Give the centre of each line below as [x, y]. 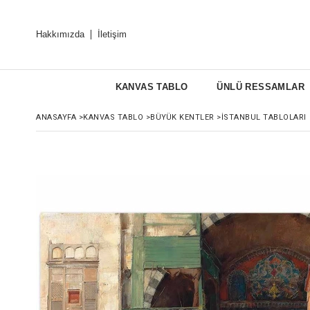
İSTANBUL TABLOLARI [264, 117]
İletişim [112, 34]
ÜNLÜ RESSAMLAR [261, 87]
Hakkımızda [60, 34]
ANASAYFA [56, 117]
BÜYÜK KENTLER [182, 117]
